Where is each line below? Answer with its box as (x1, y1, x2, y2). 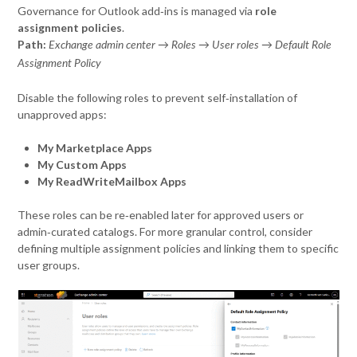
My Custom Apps (37, 157, 127, 171)
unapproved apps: (18, 107, 108, 121)
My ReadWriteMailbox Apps (37, 174, 187, 188)
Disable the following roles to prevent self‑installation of (18, 90, 298, 104)
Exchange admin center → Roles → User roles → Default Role (49, 39, 332, 51)
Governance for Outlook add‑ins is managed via (18, 3, 256, 18)
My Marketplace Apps (37, 140, 153, 155)
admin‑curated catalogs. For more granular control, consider (18, 224, 313, 238)
